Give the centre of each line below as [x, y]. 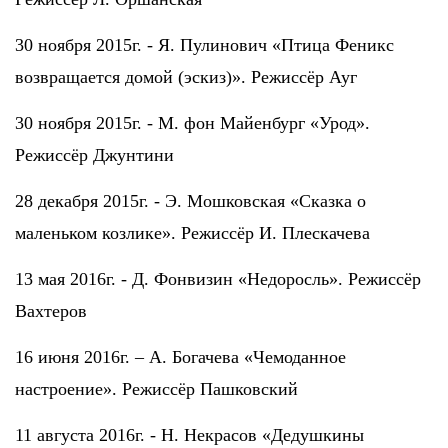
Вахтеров [51, 310]
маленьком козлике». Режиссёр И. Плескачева [192, 232]
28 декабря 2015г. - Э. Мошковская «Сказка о [190, 200]
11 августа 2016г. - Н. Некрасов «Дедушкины [189, 434]
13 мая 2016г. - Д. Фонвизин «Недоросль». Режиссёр [218, 278]
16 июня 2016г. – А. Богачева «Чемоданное [180, 356]
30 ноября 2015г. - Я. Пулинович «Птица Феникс [204, 44]
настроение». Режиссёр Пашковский [156, 388]
